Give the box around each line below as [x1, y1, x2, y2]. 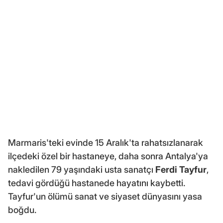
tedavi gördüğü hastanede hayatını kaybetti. [8, 178, 185, 189]
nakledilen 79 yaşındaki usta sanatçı [8, 164, 155, 175]
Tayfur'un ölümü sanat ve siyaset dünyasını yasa [8, 191, 202, 202]
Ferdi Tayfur [155, 164, 207, 175]
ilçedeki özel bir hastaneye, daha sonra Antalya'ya [8, 151, 208, 162]
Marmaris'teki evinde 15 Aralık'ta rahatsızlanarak [8, 137, 203, 148]
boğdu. [8, 205, 36, 216]
